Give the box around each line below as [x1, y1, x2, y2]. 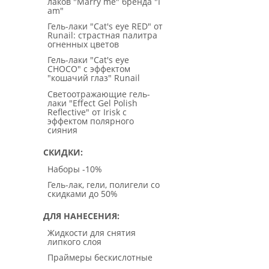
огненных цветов [47, 38, 119, 50]
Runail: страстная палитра [47, 29, 157, 41]
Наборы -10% [47, 163, 102, 175]
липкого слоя [47, 235, 101, 247]
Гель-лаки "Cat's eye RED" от [47, 20, 163, 32]
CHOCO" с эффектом [47, 63, 130, 75]
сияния [47, 124, 77, 136]
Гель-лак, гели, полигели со [47, 178, 160, 190]
